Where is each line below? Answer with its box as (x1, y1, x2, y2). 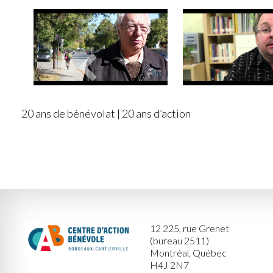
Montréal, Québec (149, 247, 227, 259)
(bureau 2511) (149, 235, 209, 247)
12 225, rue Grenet (149, 222, 229, 235)
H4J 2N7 (149, 259, 189, 271)
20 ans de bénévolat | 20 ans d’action (21, 107, 191, 121)
